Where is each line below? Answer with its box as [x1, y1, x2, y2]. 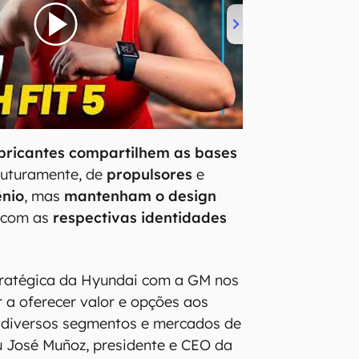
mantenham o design [64, 187, 217, 206]
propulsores [107, 165, 193, 184]
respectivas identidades [53, 208, 228, 228]
